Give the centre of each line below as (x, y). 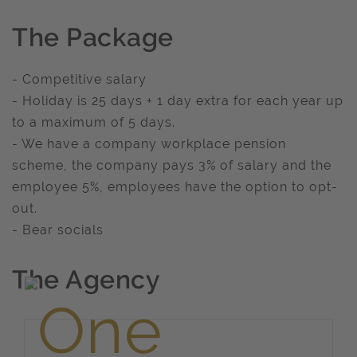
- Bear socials (58, 230)
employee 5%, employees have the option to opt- (175, 187)
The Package (93, 37)
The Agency (86, 279)
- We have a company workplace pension (149, 144)
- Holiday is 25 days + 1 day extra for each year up (178, 101)
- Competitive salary (79, 79)
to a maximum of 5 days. (94, 122)
